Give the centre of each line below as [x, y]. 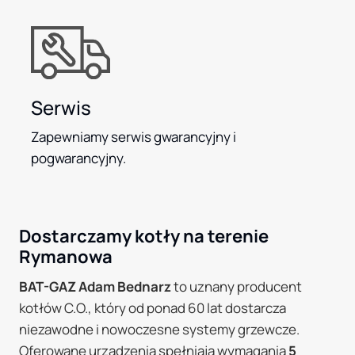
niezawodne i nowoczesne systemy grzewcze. [159, 329]
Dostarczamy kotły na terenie [144, 236]
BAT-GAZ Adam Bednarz [95, 286]
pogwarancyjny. [78, 158]
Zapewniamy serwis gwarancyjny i [134, 136]
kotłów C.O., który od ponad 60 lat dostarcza [153, 307]
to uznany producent [237, 286]
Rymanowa [66, 256]
